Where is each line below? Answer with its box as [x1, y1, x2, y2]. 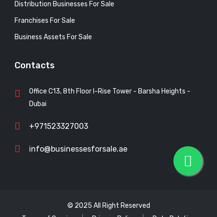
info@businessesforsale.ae [29, 144, 127, 154]
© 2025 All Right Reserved [67, 201, 150, 210]
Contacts [15, 60, 55, 71]
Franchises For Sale [15, 16, 75, 25]
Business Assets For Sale [15, 32, 92, 41]
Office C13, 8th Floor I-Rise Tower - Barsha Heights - [29, 87, 190, 95]
